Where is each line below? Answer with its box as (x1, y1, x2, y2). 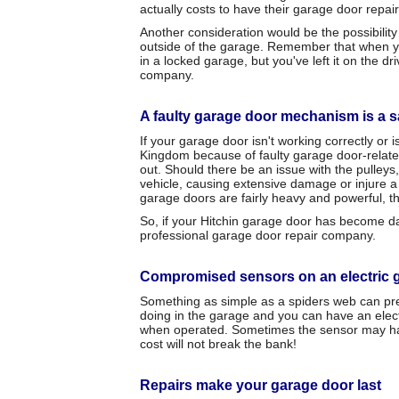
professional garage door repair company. (140, 228, 376, 242)
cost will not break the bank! (140, 337, 297, 351)
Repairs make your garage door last (140, 378, 381, 393)
